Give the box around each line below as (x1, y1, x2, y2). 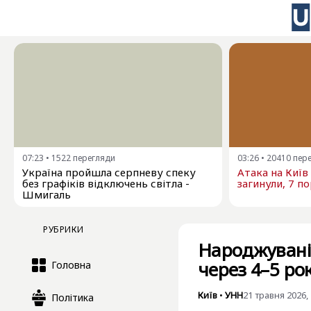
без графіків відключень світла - (22, 176, 190, 190)
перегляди (73, 152, 115, 164)
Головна (51, 258, 91, 271)
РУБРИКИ (43, 224, 84, 235)
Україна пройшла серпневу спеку (22, 165, 196, 179)
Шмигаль (22, 187, 71, 201)
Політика (51, 291, 94, 304)
